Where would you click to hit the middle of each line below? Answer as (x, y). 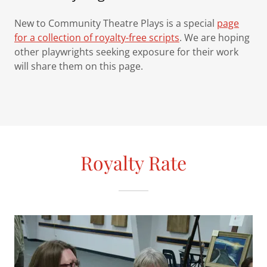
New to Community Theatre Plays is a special (116, 24)
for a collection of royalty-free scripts (97, 38)
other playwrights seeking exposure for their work (126, 52)
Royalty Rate (133, 163)
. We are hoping (215, 38)
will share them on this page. (80, 66)
